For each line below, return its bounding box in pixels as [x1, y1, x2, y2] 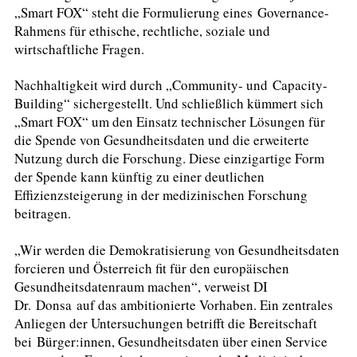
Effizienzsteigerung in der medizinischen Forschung [14, 186, 308, 205]
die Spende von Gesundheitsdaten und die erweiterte [14, 131, 309, 150]
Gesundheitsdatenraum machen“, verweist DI [14, 277, 268, 296]
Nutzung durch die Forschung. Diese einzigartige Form [14, 149, 324, 168]
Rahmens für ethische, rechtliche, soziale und [14, 21, 270, 40]
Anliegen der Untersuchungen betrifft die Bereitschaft [14, 313, 317, 332]
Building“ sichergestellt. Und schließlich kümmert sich [14, 94, 324, 113]
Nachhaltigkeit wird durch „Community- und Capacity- [14, 76, 328, 95]
